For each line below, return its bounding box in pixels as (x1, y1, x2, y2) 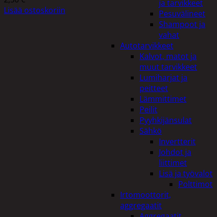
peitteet (139, 83, 168, 93)
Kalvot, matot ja (139, 51, 197, 62)
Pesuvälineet (159, 8, 205, 19)
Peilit (139, 104, 157, 115)
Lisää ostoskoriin (4, 4, 65, 15)
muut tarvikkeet (139, 62, 197, 72)
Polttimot (178, 179, 213, 189)
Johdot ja (159, 147, 191, 157)
